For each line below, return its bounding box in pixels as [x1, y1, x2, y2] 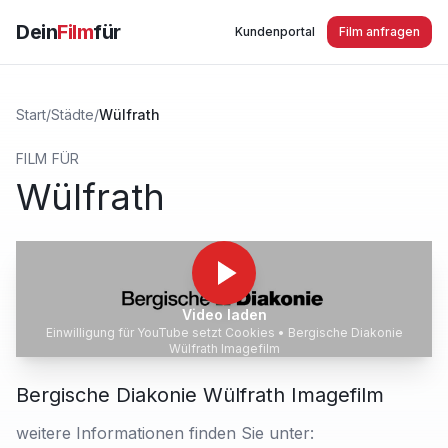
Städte [51, 106, 94, 123]
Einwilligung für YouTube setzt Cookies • [45, 325, 288, 340]
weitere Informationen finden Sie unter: [16, 423, 314, 443]
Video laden [181, 306, 267, 323]
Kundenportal [235, 24, 315, 39]
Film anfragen [339, 24, 420, 39]
